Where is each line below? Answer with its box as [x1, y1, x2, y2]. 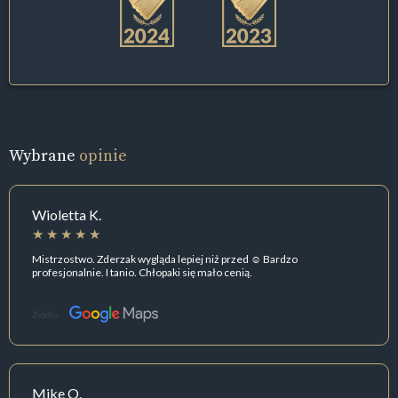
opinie [79, 143, 127, 166]
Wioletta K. [32, 205, 101, 223]
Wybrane [9, 143, 79, 166]
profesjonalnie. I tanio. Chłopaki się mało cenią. [32, 266, 252, 280]
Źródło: [32, 308, 60, 320]
